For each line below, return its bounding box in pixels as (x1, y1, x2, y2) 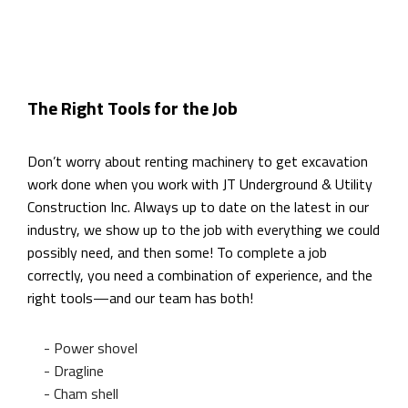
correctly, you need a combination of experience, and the (27, 264, 372, 287)
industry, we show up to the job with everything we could (27, 219, 380, 241)
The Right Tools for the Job (27, 94, 238, 123)
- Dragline (43, 360, 104, 382)
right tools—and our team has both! (27, 287, 253, 310)
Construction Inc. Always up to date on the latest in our (27, 196, 369, 219)
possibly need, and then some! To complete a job (27, 241, 327, 264)
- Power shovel (43, 337, 138, 360)
